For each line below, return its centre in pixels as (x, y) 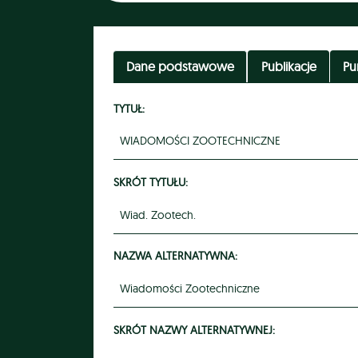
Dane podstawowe (180, 66)
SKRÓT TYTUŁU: (151, 181)
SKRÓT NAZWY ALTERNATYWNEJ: (194, 329)
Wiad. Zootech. (158, 215)
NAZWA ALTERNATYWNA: (175, 256)
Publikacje (288, 66)
